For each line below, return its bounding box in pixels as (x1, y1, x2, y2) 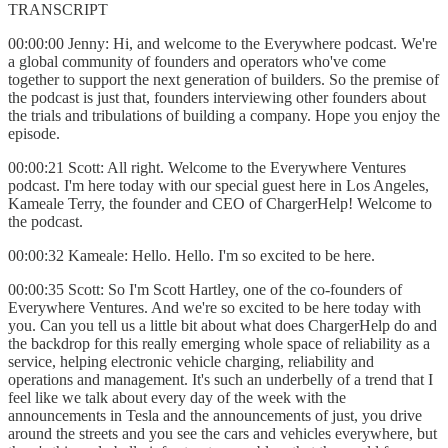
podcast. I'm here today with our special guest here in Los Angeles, (8, 176, 429, 194)
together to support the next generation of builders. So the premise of (8, 70, 439, 88)
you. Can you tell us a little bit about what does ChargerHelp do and (8, 316, 437, 334)
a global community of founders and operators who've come (8, 52, 386, 70)
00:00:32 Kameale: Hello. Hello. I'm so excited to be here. (8, 246, 379, 264)
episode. (8, 124, 64, 142)
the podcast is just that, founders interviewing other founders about (8, 88, 426, 106)
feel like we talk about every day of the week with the (8, 388, 346, 406)
